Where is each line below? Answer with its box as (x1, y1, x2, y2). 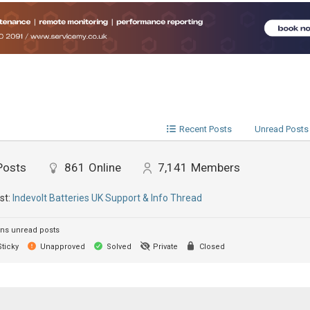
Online (88, 161, 121, 174)
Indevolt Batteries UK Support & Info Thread (12, 192, 202, 203)
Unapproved (37, 242, 85, 251)
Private (150, 242, 178, 251)
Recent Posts (179, 124, 232, 134)
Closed (197, 242, 225, 251)
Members (190, 161, 240, 174)
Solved (104, 242, 131, 251)
